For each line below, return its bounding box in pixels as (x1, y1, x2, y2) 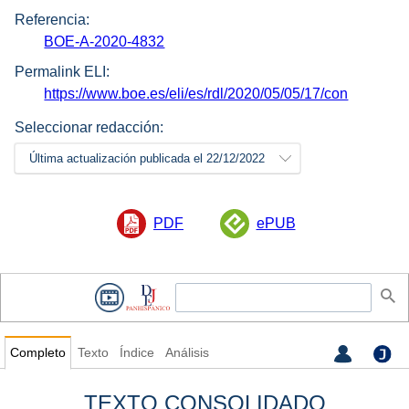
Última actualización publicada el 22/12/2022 (29, 151, 265, 165)
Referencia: (15, 12, 89, 28)
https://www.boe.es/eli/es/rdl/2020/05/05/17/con (44, 85, 349, 101)
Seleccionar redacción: (15, 119, 163, 135)
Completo (9, 346, 66, 361)
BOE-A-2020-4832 (44, 34, 165, 50)
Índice (119, 346, 154, 361)
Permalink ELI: (15, 63, 110, 79)
